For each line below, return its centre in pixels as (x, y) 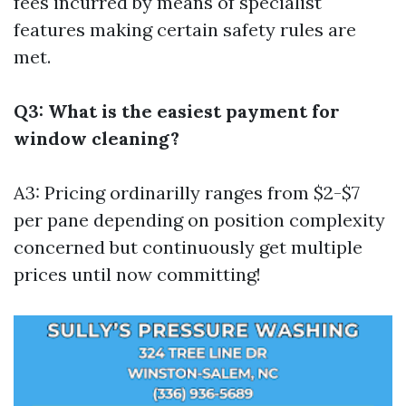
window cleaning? (97, 138)
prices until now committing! (137, 274)
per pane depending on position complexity (199, 220)
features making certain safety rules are (185, 29)
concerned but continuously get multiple (188, 247)
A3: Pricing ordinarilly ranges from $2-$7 (187, 193)
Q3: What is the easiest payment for (177, 111)
